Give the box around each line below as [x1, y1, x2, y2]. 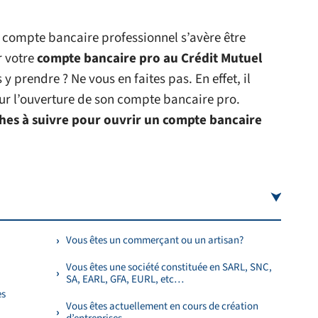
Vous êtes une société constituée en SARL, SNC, [66, 260, 272, 275]
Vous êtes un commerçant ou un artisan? [66, 233, 243, 248]
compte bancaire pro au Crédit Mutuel [37, 49, 262, 68]
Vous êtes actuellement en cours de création [66, 299, 258, 314]
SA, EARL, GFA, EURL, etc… [66, 272, 184, 287]
